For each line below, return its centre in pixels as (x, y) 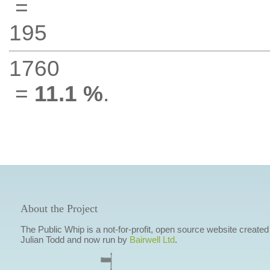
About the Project (59, 209)
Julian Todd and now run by (75, 240)
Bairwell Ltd (152, 240)
